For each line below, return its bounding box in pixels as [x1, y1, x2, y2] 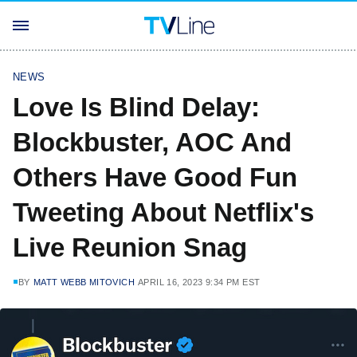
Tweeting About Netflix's [13, 198, 314, 227]
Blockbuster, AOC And [13, 127, 292, 157]
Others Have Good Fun [13, 163, 297, 192]
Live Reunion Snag [13, 233, 247, 262]
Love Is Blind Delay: [13, 92, 260, 122]
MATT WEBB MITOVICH [33, 277, 135, 287]
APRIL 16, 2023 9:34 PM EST [138, 277, 261, 287]
